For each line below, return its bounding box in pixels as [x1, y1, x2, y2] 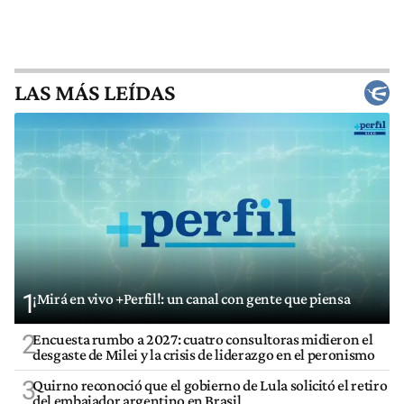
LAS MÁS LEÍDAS [14, 79, 175, 106]
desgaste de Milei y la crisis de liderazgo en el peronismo [32, 344, 375, 363]
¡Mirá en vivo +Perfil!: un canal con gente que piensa [32, 289, 351, 308]
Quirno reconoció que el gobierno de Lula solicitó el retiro [32, 375, 388, 394]
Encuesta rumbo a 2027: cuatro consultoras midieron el [32, 329, 373, 348]
